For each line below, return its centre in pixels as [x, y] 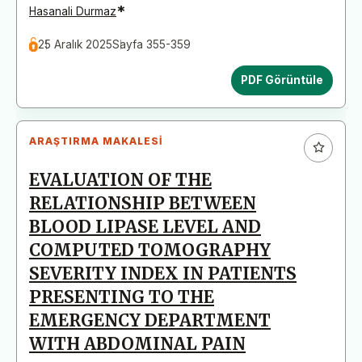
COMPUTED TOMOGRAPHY [150, 250]
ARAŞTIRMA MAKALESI [96, 141]
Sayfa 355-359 [152, 44]
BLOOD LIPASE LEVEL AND [145, 227]
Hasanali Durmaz [73, 11]
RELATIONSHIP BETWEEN [143, 203]
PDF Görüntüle [282, 80]
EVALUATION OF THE [120, 180]
